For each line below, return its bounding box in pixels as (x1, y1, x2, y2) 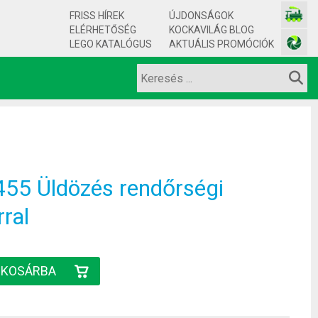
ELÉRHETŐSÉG (70, 24, 136, 35)
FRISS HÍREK (70, 10, 124, 21)
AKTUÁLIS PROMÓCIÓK (169, 38, 274, 50)
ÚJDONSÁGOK (169, 10, 234, 21)
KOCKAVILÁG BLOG (169, 24, 254, 35)
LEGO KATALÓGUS (70, 38, 152, 50)
